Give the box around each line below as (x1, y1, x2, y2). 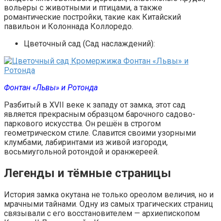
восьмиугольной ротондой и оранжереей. (4, 147, 159, 157)
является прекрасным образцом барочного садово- (4, 110, 195, 119)
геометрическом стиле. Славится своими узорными (4, 128, 196, 138)
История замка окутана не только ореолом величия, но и (4, 190, 214, 200)
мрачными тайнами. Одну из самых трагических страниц (4, 199, 213, 209)
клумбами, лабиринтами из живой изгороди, (4, 138, 168, 147)
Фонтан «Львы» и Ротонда (4, 83, 98, 93)
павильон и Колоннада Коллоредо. (4, 22, 133, 32)
